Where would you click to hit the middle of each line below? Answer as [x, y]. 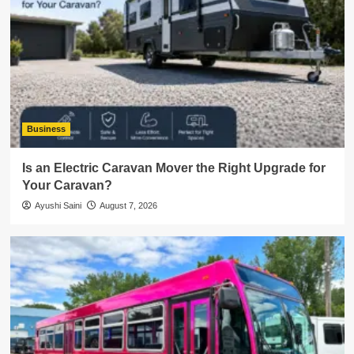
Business [46, 129]
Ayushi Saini [58, 206]
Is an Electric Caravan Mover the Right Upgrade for [173, 168]
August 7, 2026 [128, 206]
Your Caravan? [67, 186]
